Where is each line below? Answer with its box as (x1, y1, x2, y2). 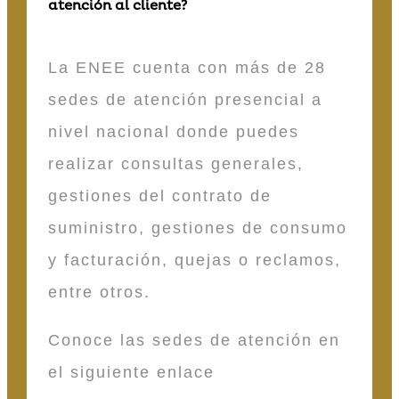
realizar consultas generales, (48, 155, 304, 174)
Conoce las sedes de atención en (48, 331, 340, 350)
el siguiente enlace (48, 363, 215, 382)
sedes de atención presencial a (48, 91, 322, 110)
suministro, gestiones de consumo (48, 219, 347, 238)
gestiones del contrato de (48, 187, 272, 206)
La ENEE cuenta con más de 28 (48, 59, 326, 77)
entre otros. (48, 283, 157, 302)
